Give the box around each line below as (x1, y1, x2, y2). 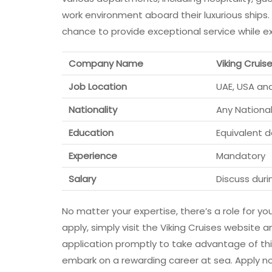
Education (66, 126, 114, 140)
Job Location (66, 80, 127, 93)
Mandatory (216, 149, 265, 163)
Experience (66, 149, 117, 163)
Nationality (66, 103, 117, 117)
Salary (66, 172, 96, 186)
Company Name (66, 57, 143, 70)
